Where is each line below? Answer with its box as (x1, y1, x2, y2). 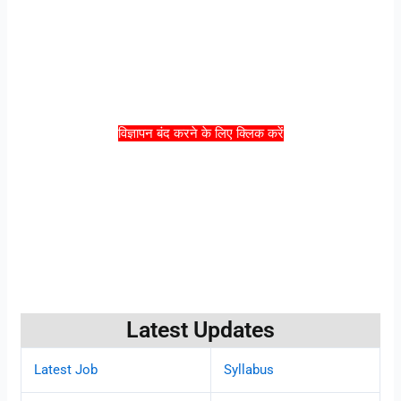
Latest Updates (126, 316, 275, 343)
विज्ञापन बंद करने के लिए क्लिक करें (117, 125, 284, 141)
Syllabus (224, 361, 275, 378)
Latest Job (34, 361, 98, 378)
